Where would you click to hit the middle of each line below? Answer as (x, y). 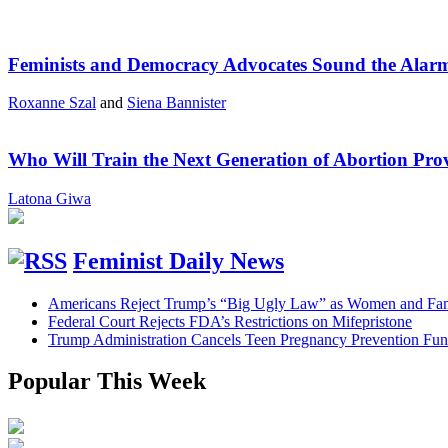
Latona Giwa (49, 198)
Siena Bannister (176, 103)
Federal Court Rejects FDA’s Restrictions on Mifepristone (230, 321)
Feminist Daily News (178, 260)
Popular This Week (107, 381)
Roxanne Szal (52, 103)
